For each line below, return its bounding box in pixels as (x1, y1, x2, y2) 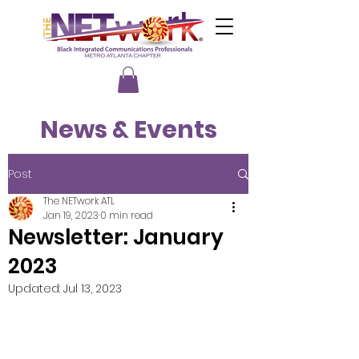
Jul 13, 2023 (63, 280, 122, 297)
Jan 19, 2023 (43, 208, 99, 223)
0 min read (100, 208, 153, 223)
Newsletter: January (8, 223, 224, 252)
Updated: (8, 280, 63, 297)
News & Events (39, 113, 217, 147)
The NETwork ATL (43, 194, 115, 208)
